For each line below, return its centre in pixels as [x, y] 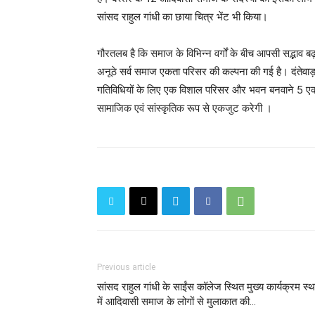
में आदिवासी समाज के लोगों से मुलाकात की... [176, 302]
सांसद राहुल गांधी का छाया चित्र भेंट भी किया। [182, 17]
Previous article [126, 267]
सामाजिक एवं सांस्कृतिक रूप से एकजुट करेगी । [185, 108]
